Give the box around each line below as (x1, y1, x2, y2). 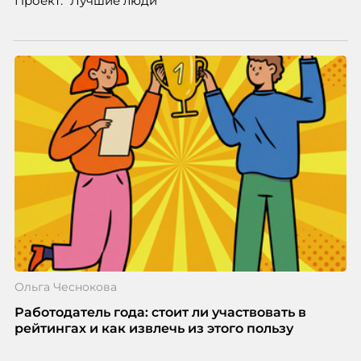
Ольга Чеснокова (14, 280, 117, 295)
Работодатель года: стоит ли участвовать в (14, 305, 306, 321)
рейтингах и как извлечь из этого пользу (14, 321, 293, 337)
